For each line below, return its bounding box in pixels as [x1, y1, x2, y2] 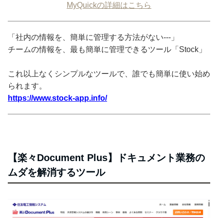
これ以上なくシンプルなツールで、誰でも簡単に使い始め [8, 69, 210, 78]
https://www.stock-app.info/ [8, 93, 107, 102]
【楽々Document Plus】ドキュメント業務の [8, 152, 205, 163]
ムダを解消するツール [8, 166, 105, 178]
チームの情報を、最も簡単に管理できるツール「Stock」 [8, 45, 206, 54]
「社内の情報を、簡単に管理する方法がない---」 [8, 33, 179, 41]
